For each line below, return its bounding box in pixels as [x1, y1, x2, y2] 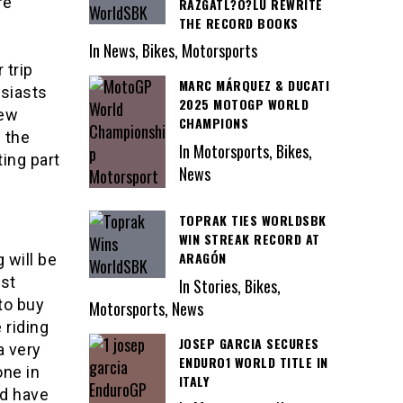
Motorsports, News [88, 296, 203, 320]
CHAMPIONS [178, 113, 248, 133]
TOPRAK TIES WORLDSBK [178, 210, 327, 230]
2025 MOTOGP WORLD [178, 94, 309, 114]
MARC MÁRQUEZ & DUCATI [178, 76, 329, 95]
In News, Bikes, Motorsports [88, 39, 257, 63]
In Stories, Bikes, [178, 273, 281, 298]
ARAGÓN [178, 248, 227, 268]
